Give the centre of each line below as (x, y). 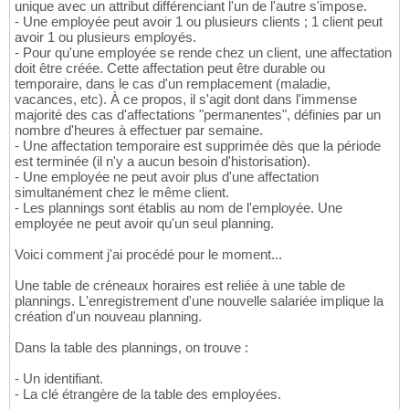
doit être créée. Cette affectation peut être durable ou (170, 68)
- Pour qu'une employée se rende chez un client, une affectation (203, 53)
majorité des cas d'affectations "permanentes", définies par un (198, 115)
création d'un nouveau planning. (108, 317)
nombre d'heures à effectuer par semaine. (139, 131)
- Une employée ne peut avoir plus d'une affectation (167, 177)
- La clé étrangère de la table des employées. (148, 394)
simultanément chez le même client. (122, 193)
